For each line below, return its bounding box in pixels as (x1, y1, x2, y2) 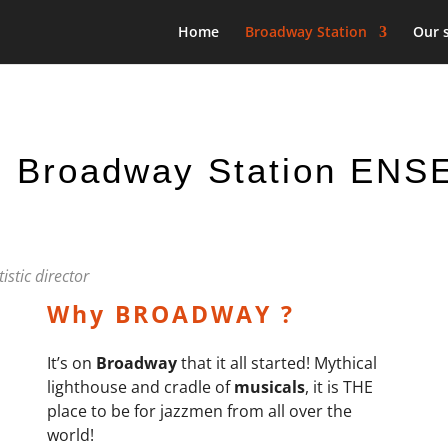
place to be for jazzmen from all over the (46, 400, 352, 422)
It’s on (46, 352, 96, 374)
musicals (233, 376, 305, 398)
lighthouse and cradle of (46, 376, 234, 398)
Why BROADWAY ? (46, 298, 295, 330)
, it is (304, 376, 343, 398)
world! (46, 424, 94, 446)
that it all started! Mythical (180, 352, 377, 374)
